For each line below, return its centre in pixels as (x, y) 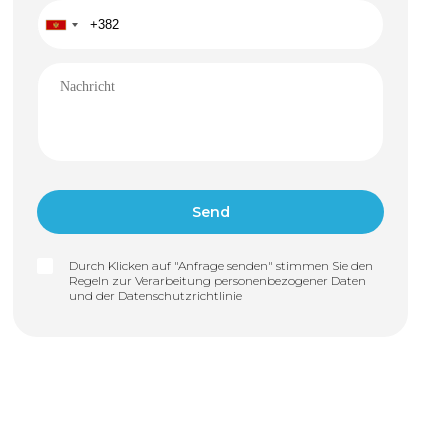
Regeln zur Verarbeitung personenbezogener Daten (218, 280)
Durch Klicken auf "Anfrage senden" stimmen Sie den (221, 265)
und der (94, 295)
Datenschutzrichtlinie (180, 295)
